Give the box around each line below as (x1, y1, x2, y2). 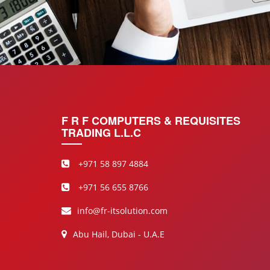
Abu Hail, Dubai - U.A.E (73, 228, 165, 240)
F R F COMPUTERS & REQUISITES (61, 113, 240, 129)
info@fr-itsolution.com (77, 205, 168, 217)
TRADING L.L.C (61, 125, 141, 141)
